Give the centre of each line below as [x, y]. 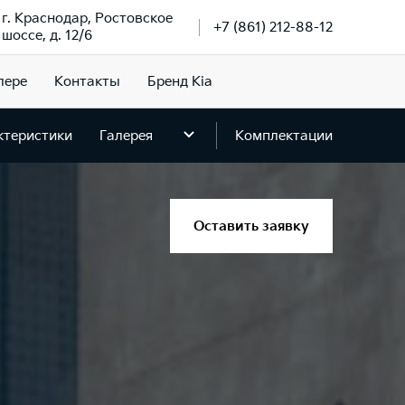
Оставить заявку [251, 226]
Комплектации [284, 136]
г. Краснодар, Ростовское [87, 19]
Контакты [87, 81]
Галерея [126, 136]
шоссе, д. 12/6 [47, 36]
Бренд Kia [179, 81]
